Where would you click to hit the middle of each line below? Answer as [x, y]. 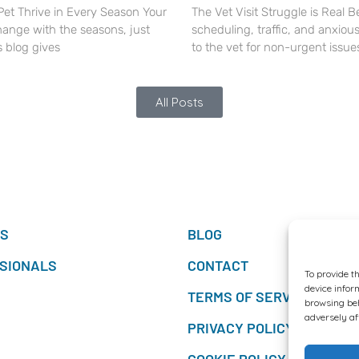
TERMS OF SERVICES [254, 296]
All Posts [179, 103]
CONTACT [218, 265]
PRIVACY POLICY [241, 327]
